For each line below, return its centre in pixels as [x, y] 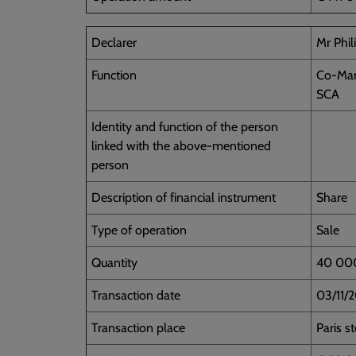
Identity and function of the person [185, 126]
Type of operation [139, 230]
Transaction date [136, 295]
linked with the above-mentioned [181, 145]
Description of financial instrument [184, 197]
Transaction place [138, 327]
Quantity [114, 262]
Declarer [114, 42]
